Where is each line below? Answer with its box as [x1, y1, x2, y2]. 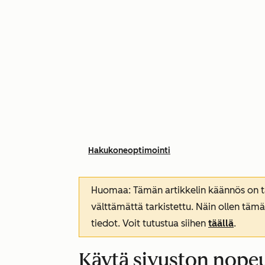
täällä [208, 218, 234, 229]
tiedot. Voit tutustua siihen [91, 218, 208, 229]
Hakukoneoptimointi [88, 146, 170, 156]
